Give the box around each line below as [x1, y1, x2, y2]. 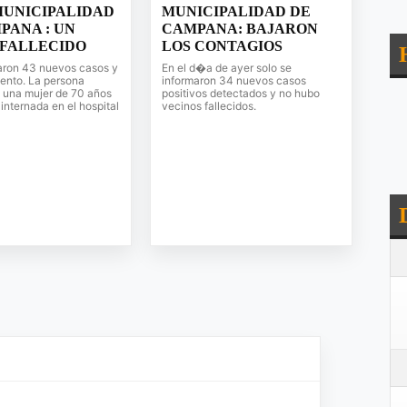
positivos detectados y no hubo [162, 86, 321, 100]
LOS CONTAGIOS [162, 38, 283, 54]
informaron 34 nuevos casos [162, 74, 307, 87]
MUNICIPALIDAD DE [162, 4, 312, 19]
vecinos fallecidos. [162, 99, 257, 113]
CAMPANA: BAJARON [162, 21, 319, 36]
